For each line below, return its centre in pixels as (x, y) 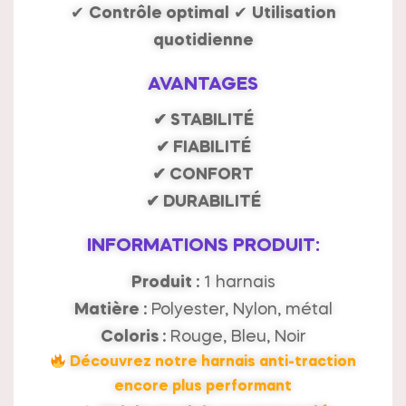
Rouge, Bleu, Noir (236, 338)
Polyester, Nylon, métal (239, 310)
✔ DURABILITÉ (203, 203)
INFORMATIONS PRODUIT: (203, 247)
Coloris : (133, 338)
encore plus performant (203, 387)
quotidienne (203, 40)
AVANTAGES (203, 85)
